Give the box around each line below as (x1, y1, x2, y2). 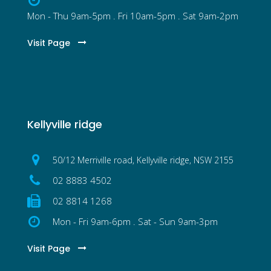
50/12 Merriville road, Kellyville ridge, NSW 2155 (53, 154, 233, 166)
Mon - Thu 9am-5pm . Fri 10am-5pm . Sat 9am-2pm (27, 9, 238, 22)
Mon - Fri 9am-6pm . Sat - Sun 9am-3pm (53, 215, 218, 227)
